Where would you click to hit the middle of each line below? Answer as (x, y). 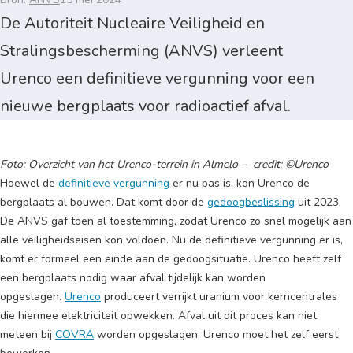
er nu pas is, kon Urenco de (240, 183)
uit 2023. (318, 202)
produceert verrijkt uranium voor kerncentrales (219, 297)
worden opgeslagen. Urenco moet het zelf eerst (216, 334)
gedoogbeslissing (251, 202)
